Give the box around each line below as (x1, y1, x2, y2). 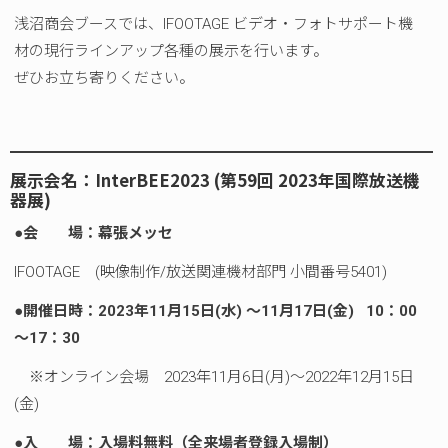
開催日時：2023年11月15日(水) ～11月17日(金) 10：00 (23, 301, 418, 320)
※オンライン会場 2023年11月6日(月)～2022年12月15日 (14, 367, 415, 386)
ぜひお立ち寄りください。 (14, 68, 195, 87)
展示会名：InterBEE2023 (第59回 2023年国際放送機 (9, 167, 420, 192)
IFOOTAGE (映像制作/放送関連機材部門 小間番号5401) (14, 262, 388, 281)
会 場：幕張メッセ (23, 223, 174, 242)
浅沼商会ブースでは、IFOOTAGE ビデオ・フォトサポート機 (14, 14, 414, 33)
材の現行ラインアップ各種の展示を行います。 (14, 41, 329, 60)
